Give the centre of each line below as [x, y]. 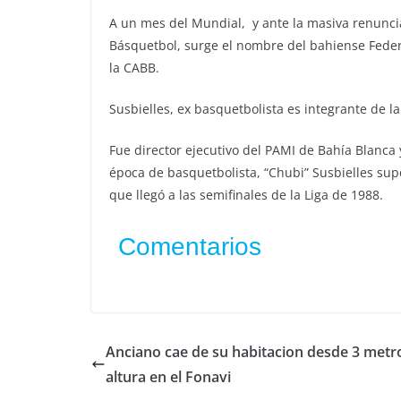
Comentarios [190, 247]
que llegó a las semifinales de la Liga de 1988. [246, 195]
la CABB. [134, 68]
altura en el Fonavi [168, 377]
